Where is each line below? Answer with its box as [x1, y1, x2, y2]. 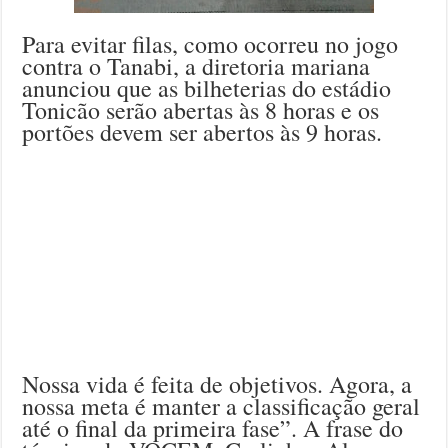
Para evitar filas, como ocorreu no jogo [22, 27, 399, 60]
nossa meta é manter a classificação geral [22, 389, 421, 422]
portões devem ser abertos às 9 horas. [22, 115, 383, 148]
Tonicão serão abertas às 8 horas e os [22, 93, 380, 126]
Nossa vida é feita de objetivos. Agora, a [22, 367, 413, 400]
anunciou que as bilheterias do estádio [22, 71, 392, 104]
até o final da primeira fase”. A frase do [22, 411, 404, 444]
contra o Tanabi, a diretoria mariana [22, 49, 371, 82]
